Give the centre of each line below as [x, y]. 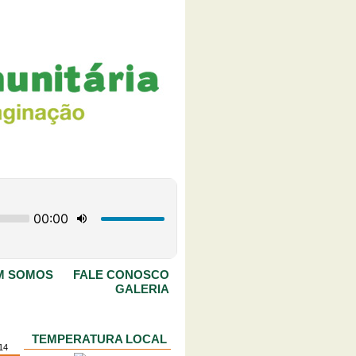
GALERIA [142, 289]
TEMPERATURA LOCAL [99, 339]
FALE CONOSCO [121, 275]
